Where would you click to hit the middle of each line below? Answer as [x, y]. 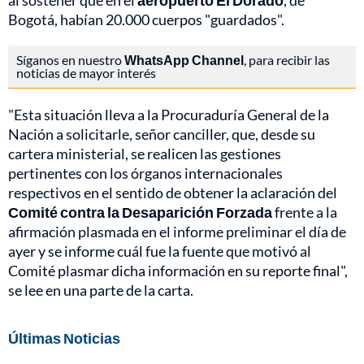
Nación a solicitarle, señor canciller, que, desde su [162, 134]
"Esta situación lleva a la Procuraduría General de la [169, 115]
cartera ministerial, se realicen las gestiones [145, 154]
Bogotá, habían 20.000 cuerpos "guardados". [146, 20]
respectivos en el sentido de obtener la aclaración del [173, 193]
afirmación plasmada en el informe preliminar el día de [177, 232]
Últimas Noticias [64, 338]
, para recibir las [287, 60]
